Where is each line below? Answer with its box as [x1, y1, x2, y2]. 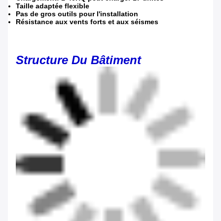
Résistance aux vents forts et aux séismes [16, 17, 158, 26]
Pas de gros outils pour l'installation [16, 9, 138, 18]
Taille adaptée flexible [16, 1, 89, 10]
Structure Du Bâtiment [16, 53, 141, 67]
